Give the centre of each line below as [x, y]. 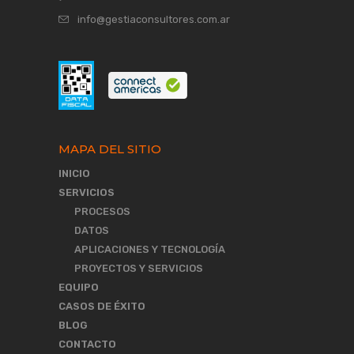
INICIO [74, 173]
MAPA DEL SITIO [110, 149]
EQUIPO [79, 287]
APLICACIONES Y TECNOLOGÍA [150, 249]
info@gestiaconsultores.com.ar [154, 19]
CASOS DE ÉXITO [102, 306]
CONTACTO [87, 344]
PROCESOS [102, 211]
